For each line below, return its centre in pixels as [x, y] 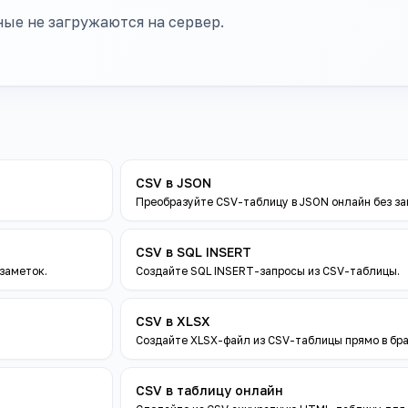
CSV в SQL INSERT [194, 252]
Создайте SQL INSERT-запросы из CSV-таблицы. [268, 271]
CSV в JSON [173, 183]
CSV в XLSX [173, 321]
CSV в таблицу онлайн [209, 390]
